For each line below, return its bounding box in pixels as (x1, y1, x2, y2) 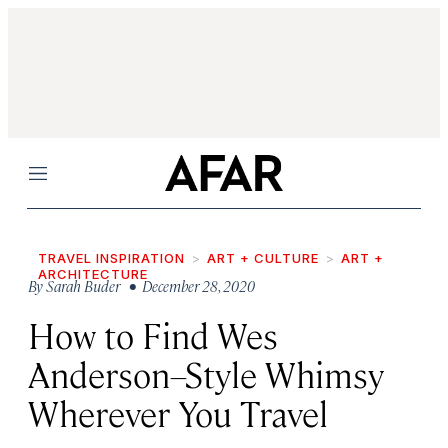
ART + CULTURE (207, 250, 319, 266)
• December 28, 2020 (123, 276, 255, 295)
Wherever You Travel (28, 390, 328, 435)
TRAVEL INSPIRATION (38, 250, 185, 266)
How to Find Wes (28, 312, 278, 357)
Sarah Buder (46, 276, 120, 295)
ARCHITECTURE (38, 266, 148, 282)
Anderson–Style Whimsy (28, 351, 384, 396)
